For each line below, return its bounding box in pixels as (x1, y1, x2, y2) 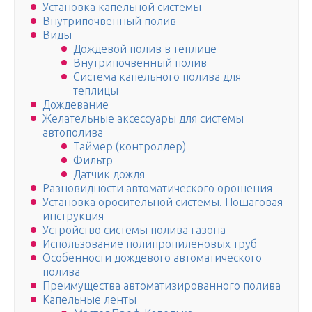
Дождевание (42, 98, 109, 111)
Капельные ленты (42, 293, 136, 306)
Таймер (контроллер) (73, 140, 186, 153)
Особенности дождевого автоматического (42, 251, 262, 265)
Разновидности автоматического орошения (42, 182, 272, 195)
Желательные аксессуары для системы (42, 112, 244, 125)
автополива (42, 126, 103, 139)
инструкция (42, 210, 104, 223)
